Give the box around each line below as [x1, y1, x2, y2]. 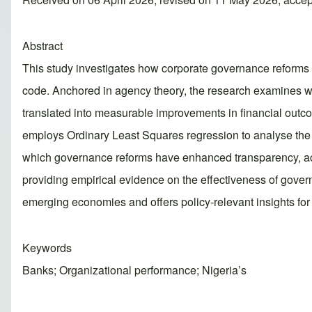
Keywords [22, 240, 72, 256]
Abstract [22, 38, 63, 54]
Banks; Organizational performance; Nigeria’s [22, 262, 247, 279]
